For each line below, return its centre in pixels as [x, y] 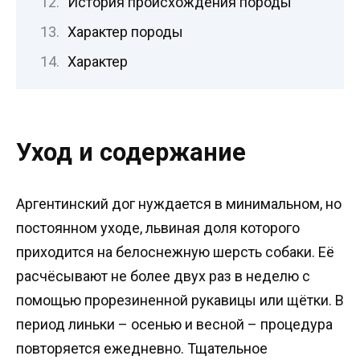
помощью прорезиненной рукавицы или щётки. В [180, 300]
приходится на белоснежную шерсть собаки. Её [175, 252]
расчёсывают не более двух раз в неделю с [163, 276]
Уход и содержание [131, 153]
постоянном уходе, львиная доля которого [158, 227]
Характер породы [125, 32]
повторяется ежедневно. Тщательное [142, 348]
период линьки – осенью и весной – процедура [174, 324]
